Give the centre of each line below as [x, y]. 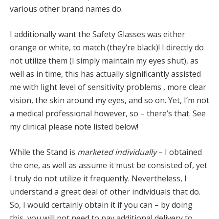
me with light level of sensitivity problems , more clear [108, 87]
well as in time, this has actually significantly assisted [105, 74]
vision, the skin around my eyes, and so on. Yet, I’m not [109, 100]
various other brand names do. [66, 9]
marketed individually [117, 152]
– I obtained [179, 152]
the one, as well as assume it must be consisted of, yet [109, 165]
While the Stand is [44, 152]
